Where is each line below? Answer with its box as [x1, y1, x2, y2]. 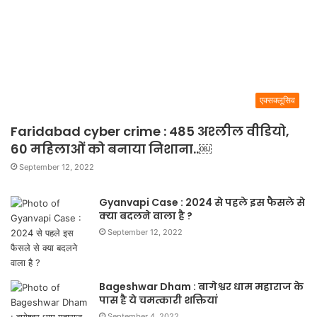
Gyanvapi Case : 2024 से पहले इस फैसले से [99, 195, 305, 209]
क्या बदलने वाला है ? [99, 208, 192, 223]
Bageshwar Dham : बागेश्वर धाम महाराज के [99, 279, 304, 294]
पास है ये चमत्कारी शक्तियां [99, 292, 218, 307]
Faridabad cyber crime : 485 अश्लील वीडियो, [11, 122, 289, 140]
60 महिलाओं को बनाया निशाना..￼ [11, 139, 212, 158]
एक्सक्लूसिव [260, 94, 295, 105]
